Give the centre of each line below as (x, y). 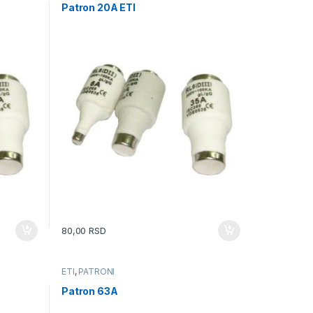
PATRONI (97, 272)
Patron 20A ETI (98, 8)
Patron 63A (89, 291)
